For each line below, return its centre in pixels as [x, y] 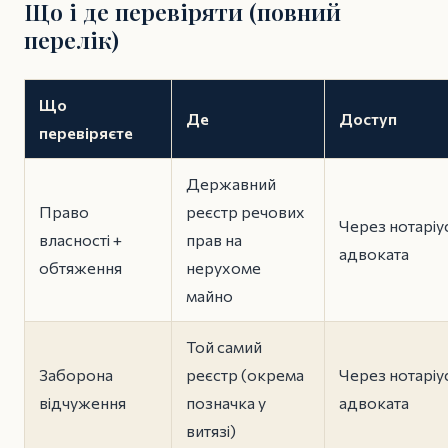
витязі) [211, 431]
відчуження [82, 403]
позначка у [226, 403]
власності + [80, 240]
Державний [231, 184]
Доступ [368, 119]
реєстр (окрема [245, 375]
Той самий [224, 347]
